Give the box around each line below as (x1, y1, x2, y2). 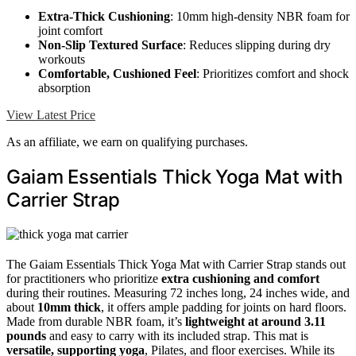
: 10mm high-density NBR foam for (170, 9, 350, 23)
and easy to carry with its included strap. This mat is (46, 328, 308, 342)
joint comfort (38, 23, 103, 37)
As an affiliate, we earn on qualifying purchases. (6, 134, 248, 149)
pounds (6, 328, 46, 342)
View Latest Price (6, 107, 95, 122)
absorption (38, 80, 91, 95)
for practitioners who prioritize (6, 271, 161, 285)
